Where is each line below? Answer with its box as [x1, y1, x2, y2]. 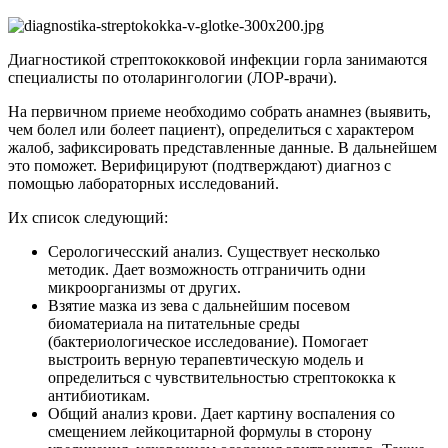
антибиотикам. [48, 387, 150, 405]
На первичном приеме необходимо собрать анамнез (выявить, [8, 103, 431, 121]
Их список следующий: [8, 209, 168, 227]
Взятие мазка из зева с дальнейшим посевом [48, 297, 350, 315]
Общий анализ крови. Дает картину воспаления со [48, 405, 395, 423]
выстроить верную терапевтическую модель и [48, 351, 364, 369]
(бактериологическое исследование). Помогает [48, 333, 368, 351]
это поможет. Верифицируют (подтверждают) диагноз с [8, 157, 391, 175]
